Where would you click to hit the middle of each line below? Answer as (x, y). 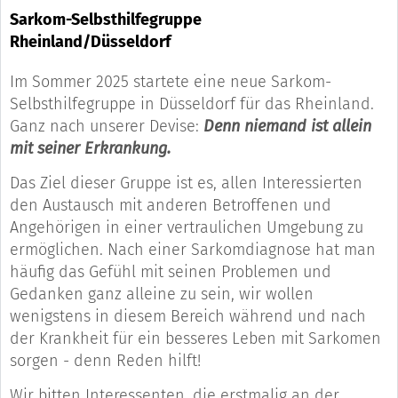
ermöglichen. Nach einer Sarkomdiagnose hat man (193, 250)
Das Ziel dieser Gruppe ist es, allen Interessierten (186, 183)
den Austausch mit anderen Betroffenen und (171, 206)
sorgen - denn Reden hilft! (105, 361)
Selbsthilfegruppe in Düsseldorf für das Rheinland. (192, 104)
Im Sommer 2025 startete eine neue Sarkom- (171, 82)
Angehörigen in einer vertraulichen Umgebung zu (187, 228)
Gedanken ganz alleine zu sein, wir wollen (162, 295)
